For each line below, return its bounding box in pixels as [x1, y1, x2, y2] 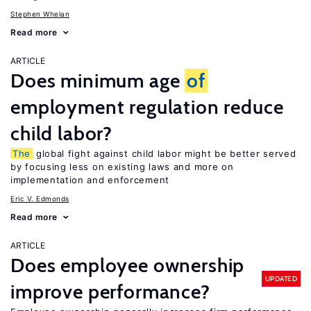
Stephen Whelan [10, 10, 69, 18]
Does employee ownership [10, 253, 245, 277]
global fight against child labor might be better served [33, 148, 296, 159]
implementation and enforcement [10, 174, 169, 185]
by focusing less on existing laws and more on [10, 161, 234, 172]
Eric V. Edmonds [10, 194, 69, 203]
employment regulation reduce [10, 95, 284, 119]
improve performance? [10, 280, 210, 303]
